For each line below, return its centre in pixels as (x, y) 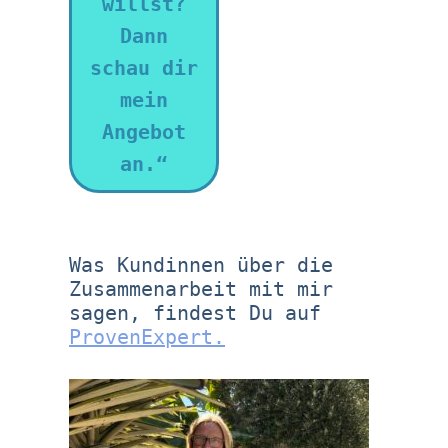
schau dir (144, 68)
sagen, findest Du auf (195, 313)
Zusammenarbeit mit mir (201, 289)
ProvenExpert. (147, 337)
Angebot (144, 132)
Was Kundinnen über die (201, 265)
